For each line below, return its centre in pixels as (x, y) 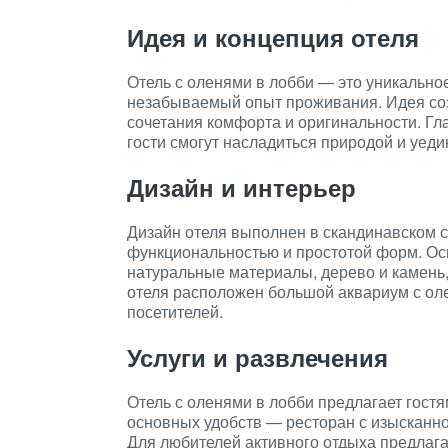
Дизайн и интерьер (241, 187)
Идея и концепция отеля (273, 37)
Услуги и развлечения (257, 357)
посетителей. (175, 311)
